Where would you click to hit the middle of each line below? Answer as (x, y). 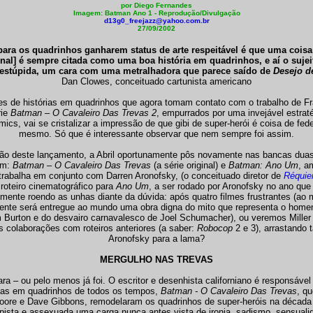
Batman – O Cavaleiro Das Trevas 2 (83, 113)
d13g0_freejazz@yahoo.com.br (156, 21)
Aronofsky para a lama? (156, 239)
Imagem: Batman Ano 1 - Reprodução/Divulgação (156, 13)
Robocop (216, 228)
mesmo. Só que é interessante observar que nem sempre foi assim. (156, 134)
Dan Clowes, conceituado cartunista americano (156, 81)
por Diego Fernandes (156, 5)
